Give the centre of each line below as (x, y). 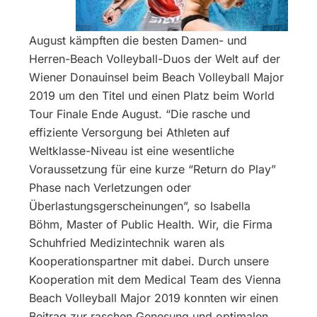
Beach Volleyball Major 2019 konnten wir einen (154, 298)
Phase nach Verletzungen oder (110, 188)
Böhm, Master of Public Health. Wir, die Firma (151, 225)
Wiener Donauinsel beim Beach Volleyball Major (157, 77)
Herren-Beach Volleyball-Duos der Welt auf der (155, 59)
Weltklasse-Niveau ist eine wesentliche (132, 151)
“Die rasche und (208, 114)
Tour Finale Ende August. (98, 114)
